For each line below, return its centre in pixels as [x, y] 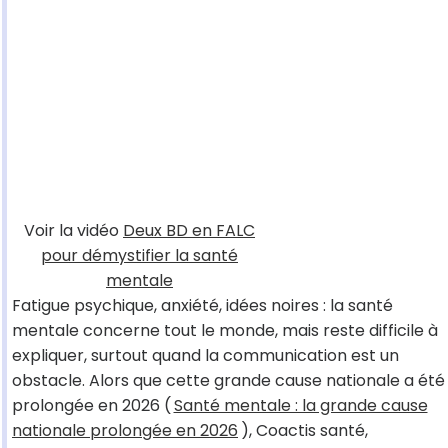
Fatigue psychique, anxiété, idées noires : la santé [202, 306]
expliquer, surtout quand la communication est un [205, 356]
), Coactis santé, [304, 431]
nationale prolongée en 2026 [125, 431]
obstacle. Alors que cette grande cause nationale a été [228, 381]
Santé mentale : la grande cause [300, 406]
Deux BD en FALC [189, 231]
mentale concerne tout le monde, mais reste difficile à [225, 331]
